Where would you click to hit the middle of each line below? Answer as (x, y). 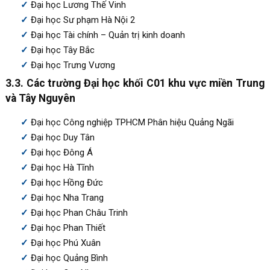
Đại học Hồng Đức (67, 182)
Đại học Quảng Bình (69, 258)
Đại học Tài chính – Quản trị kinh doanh (108, 35)
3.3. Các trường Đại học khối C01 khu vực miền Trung (135, 83)
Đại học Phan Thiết (68, 228)
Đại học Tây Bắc (62, 50)
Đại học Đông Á (61, 152)
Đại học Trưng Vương (73, 65)
